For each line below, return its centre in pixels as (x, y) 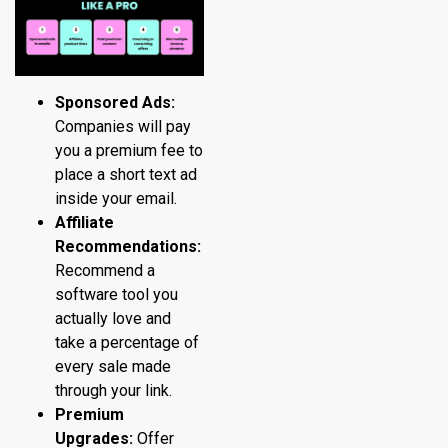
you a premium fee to (129, 150)
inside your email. (116, 198)
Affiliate (84, 222)
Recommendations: (128, 246)
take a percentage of (127, 342)
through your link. (113, 390)
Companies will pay (123, 126)
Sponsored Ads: (115, 102)
